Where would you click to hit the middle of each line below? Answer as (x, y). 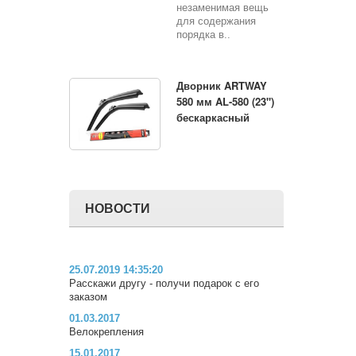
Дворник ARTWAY (222, 85)
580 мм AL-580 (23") (225, 101)
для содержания (216, 21)
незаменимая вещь (222, 8)
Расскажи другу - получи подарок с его (164, 283)
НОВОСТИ (118, 207)
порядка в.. (203, 35)
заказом (88, 296)
